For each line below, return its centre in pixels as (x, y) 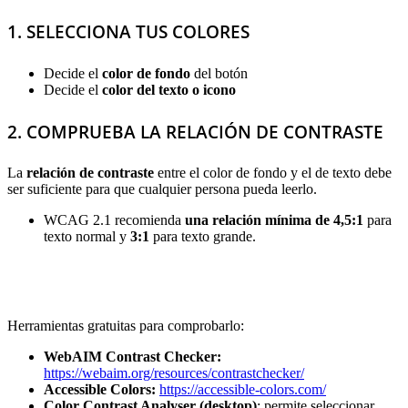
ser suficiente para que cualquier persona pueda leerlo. (162, 189)
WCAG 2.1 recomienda (114, 220)
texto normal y (87, 237)
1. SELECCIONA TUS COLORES (128, 32)
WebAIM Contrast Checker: (133, 357)
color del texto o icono (169, 89)
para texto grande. (203, 237)
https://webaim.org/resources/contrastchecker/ (174, 373)
